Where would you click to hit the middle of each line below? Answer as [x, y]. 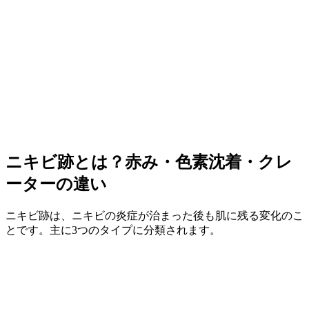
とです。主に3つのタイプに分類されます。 [113, 230]
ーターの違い [56, 184]
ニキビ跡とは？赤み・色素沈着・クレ [149, 162]
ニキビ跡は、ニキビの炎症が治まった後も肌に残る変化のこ [154, 215]
